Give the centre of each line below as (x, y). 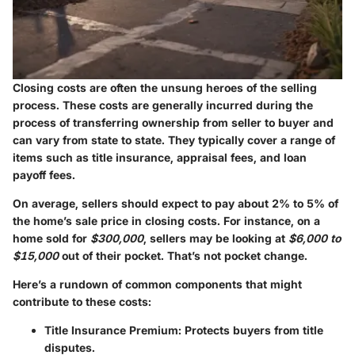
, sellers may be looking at (216, 239)
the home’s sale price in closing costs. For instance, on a (166, 221)
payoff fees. (44, 175)
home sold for (52, 239)
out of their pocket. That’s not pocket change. (183, 256)
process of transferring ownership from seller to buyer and (173, 123)
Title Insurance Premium (111, 330)
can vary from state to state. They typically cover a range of (174, 140)
